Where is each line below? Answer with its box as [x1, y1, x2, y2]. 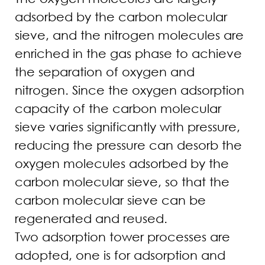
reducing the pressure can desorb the [15, 137, 242, 152]
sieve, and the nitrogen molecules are [15, 27, 244, 42]
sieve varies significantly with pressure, [15, 119, 240, 134]
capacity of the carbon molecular [15, 101, 221, 115]
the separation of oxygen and [15, 64, 195, 79]
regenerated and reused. [15, 211, 167, 225]
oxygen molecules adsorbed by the [15, 156, 229, 170]
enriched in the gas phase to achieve [15, 46, 242, 60]
